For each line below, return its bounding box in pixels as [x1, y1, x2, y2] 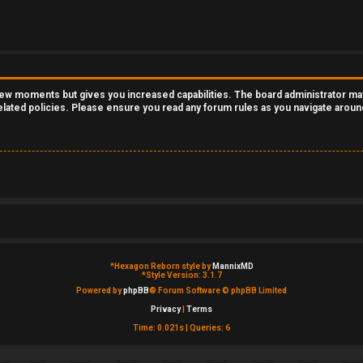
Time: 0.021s [133, 322, 184, 332]
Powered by [76, 285, 123, 295]
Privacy [151, 304, 181, 314]
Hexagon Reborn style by [113, 261, 212, 271]
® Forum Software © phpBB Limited [149, 285, 287, 295]
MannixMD [211, 261, 254, 271]
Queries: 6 [190, 322, 230, 332]
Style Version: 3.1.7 [145, 270, 222, 280]
